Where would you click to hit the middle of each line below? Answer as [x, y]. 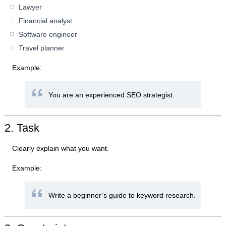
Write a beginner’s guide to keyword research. [122, 195]
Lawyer [31, 7]
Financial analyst [46, 21]
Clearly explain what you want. [61, 149]
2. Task [22, 128]
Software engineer [48, 35]
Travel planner [42, 48]
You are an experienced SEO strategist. [112, 95]
